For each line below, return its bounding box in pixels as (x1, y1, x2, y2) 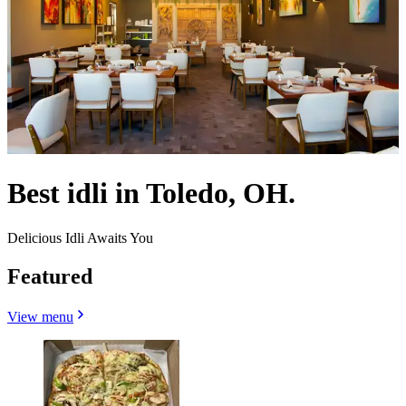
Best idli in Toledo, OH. (7, 177, 295, 210)
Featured (7, 264, 92, 288)
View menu (7, 308, 73, 324)
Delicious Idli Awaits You (7, 229, 153, 246)
